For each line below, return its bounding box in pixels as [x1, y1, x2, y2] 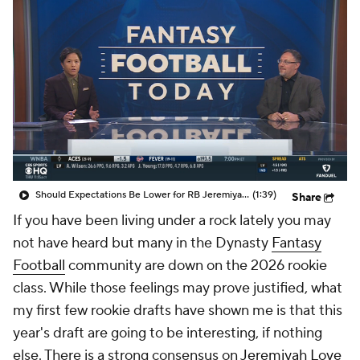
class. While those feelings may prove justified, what [13, 279, 342, 297]
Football [13, 256, 65, 275]
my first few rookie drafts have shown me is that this [13, 301, 342, 320]
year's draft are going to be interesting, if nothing [13, 324, 322, 342]
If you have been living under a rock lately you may [13, 211, 331, 230]
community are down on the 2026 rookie [65, 256, 327, 275]
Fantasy [272, 234, 321, 252]
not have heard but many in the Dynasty [13, 234, 272, 252]
